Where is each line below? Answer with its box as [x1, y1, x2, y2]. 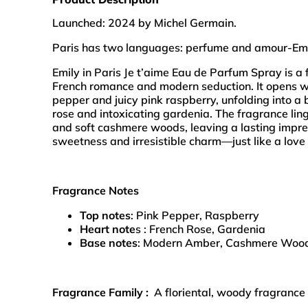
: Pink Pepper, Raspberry [131, 208, 259, 222]
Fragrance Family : [52, 285, 148, 299]
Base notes [80, 235, 137, 250]
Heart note [80, 221, 135, 236]
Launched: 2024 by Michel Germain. [52, 15, 236, 30]
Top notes [80, 208, 131, 222]
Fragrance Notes [52, 183, 142, 197]
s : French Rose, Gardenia [135, 221, 265, 236]
